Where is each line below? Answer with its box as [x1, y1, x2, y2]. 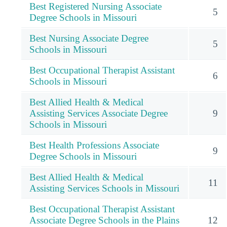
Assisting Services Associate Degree [29, 107, 168, 119]
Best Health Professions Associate [29, 139, 159, 150]
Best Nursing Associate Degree [29, 32, 148, 44]
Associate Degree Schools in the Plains [29, 214, 179, 225]
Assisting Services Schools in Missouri [29, 182, 179, 194]
